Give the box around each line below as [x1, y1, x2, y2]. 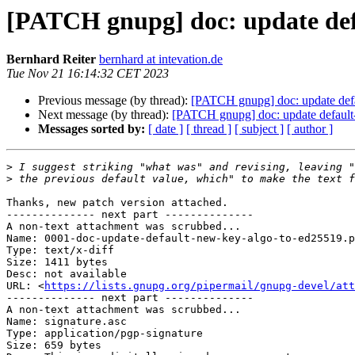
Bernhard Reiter [6, 52, 96, 67]
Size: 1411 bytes [6, 256, 108, 269]
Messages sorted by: [38, 122, 145, 136]
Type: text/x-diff [6, 244, 114, 257]
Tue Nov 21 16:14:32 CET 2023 [6, 67, 169, 81]
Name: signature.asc [6, 315, 127, 328]
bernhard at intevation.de [99, 52, 223, 67]
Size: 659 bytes [6, 339, 101, 352]
